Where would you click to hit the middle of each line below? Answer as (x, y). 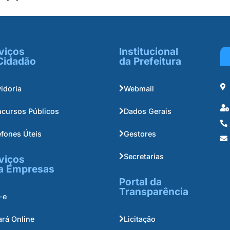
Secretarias (143, 156)
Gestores (140, 133)
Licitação (139, 219)
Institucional (148, 52)
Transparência (154, 192)
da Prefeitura (150, 61)
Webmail (139, 88)
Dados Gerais (147, 111)
